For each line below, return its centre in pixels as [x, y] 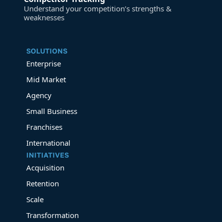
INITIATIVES [48, 155]
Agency [39, 95]
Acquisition [46, 167]
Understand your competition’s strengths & [98, 8]
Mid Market [46, 79]
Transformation [53, 215]
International [49, 142]
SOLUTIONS [47, 51]
